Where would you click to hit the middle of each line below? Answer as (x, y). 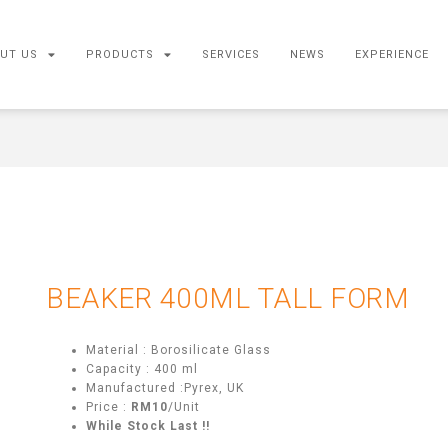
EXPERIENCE (392, 54)
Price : (108, 406)
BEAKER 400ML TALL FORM (227, 298)
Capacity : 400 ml (142, 368)
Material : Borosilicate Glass (178, 349)
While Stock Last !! (148, 425)
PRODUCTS (120, 54)
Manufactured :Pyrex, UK (165, 387)
